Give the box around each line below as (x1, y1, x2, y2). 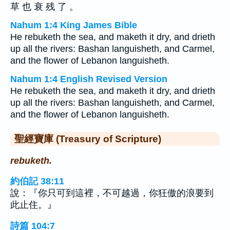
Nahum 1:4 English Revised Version (10, 74, 167, 84)
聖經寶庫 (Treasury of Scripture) (14, 133, 161, 144)
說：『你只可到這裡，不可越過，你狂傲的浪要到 (10, 188, 214, 199)
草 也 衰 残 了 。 (10, 2, 79, 12)
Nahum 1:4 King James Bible (10, 20, 137, 30)
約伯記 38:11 (10, 176, 64, 187)
